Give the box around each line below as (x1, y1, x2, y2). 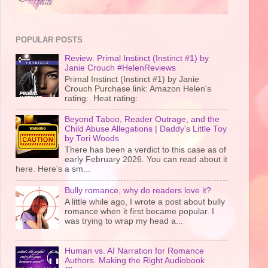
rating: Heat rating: (65, 93, 148, 103)
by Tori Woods (65, 134, 120, 144)
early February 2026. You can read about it (65, 155, 228, 165)
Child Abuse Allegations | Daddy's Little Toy (65, 124, 227, 134)
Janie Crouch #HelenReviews (65, 63, 176, 72)
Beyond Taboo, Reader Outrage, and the (65, 115, 220, 124)
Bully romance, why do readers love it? (65, 185, 212, 195)
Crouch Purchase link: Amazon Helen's (65, 84, 212, 93)
